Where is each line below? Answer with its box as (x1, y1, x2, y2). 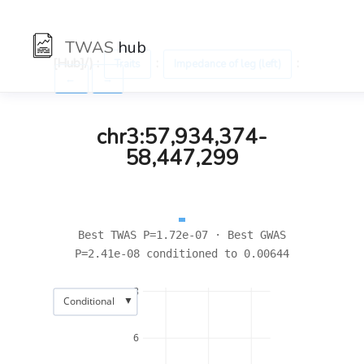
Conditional (63, 293, 115, 308)
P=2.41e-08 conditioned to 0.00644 (75, 247, 289, 260)
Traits (114, 57, 141, 71)
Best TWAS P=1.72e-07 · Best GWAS (78, 228, 286, 241)
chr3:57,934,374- (97, 123, 267, 151)
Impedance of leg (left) (173, 57, 281, 71)
